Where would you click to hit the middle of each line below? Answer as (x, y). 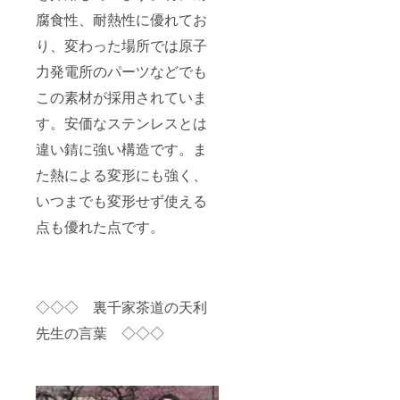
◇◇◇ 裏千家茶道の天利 (121, 306)
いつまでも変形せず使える (121, 200)
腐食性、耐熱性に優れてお (121, 19)
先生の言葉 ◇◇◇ (100, 332)
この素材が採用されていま (121, 96)
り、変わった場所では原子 (121, 45)
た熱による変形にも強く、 (121, 174)
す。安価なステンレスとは (121, 122)
